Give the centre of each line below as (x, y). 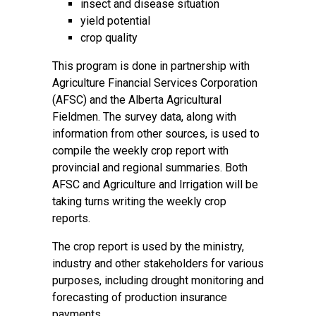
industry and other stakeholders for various (158, 263)
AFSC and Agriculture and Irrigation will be (155, 184)
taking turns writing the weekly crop (139, 201)
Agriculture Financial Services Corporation (155, 83)
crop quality (109, 38)
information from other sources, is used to (156, 134)
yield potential (115, 21)
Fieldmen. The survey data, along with (144, 117)
